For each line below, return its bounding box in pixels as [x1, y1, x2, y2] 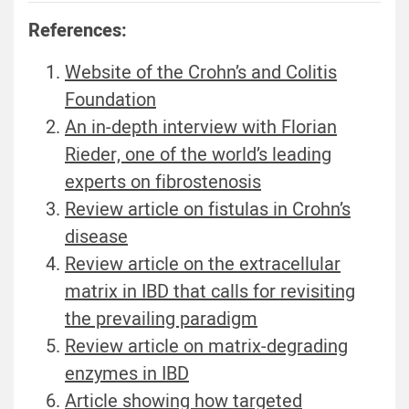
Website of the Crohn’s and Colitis [65, 59, 337, 87]
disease [65, 224, 128, 251]
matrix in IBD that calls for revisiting [65, 278, 355, 306]
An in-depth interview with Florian [65, 114, 337, 142]
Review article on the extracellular [65, 251, 341, 278]
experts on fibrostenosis [65, 169, 261, 196]
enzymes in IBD [65, 361, 189, 388]
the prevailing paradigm [65, 306, 257, 333]
